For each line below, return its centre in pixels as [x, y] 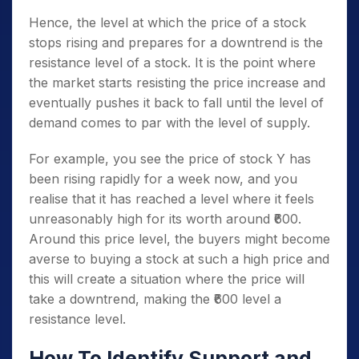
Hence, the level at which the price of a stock [167, 22]
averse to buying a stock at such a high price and [179, 259]
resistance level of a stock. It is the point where [172, 63]
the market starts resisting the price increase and [177, 83]
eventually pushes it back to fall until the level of [176, 103]
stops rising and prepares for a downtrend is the [176, 42]
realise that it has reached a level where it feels [171, 199]
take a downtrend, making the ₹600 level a [155, 299]
